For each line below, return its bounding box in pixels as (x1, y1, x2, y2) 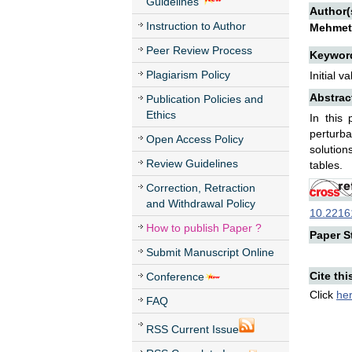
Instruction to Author (146, 20, 246, 32)
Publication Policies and (146, 93, 263, 105)
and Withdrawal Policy (146, 197, 255, 210)
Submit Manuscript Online (146, 246, 274, 258)
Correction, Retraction (146, 181, 255, 194)
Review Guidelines (146, 157, 238, 170)
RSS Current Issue (146, 323, 239, 335)
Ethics (146, 108, 176, 121)
